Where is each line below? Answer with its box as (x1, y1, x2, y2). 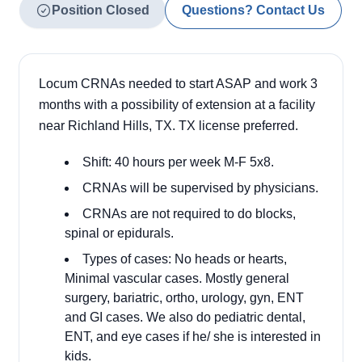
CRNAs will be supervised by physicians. (82, 181, 318, 195)
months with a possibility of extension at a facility (39, 98, 315, 112)
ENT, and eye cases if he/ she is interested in (65, 330, 321, 343)
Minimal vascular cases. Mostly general (65, 271, 289, 285)
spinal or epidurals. (65, 226, 174, 240)
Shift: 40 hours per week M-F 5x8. (82, 155, 274, 169)
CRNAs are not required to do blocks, (82, 207, 296, 221)
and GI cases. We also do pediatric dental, (65, 310, 305, 324)
